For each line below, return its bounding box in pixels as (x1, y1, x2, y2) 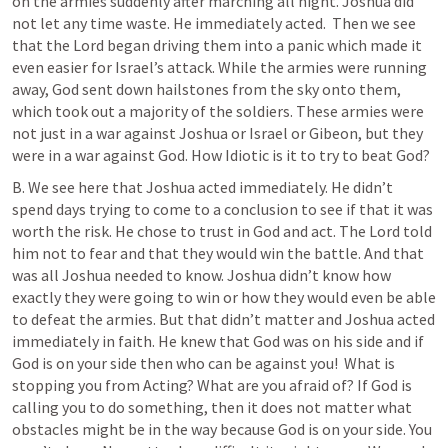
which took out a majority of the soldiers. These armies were (12, 101, 424, 121)
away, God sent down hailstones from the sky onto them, (12, 79, 401, 99)
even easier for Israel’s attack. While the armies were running (12, 57, 427, 77)
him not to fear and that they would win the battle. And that (12, 243, 424, 263)
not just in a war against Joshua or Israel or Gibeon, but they (12, 123, 423, 143)
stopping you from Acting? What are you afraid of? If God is (12, 375, 412, 395)
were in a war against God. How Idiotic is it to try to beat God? (12, 145, 430, 165)
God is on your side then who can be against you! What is (12, 353, 395, 373)
